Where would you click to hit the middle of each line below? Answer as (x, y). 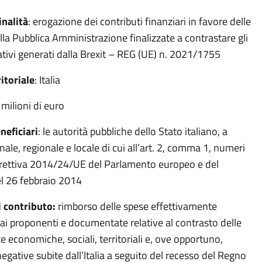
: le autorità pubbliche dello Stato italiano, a (133, 131)
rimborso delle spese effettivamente (137, 206)
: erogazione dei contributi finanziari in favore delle (139, 21)
